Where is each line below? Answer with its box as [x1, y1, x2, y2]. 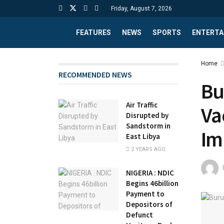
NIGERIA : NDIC [126, 168, 174, 177]
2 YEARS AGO [129, 146, 165, 152]
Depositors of [126, 199, 172, 209]
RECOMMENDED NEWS [58, 69, 132, 79]
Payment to [126, 189, 164, 198]
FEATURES [76, 28, 111, 36]
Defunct [126, 210, 153, 219]
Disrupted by [126, 110, 168, 120]
